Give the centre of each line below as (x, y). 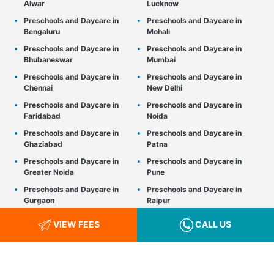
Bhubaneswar (48, 60)
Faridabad (42, 116)
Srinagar (162, 229)
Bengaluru (42, 32)
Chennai (38, 88)
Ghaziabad (43, 144)
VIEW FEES (75, 224)
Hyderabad (44, 257)
